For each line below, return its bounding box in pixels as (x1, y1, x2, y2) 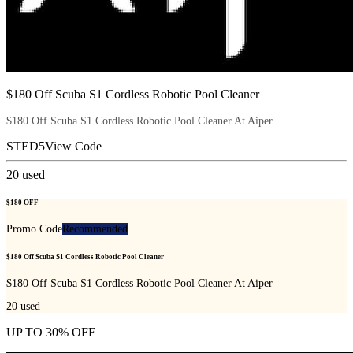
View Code (45, 139, 102, 153)
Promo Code (6, 223, 62, 236)
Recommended (62, 223, 128, 236)
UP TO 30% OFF (6, 325, 95, 340)
